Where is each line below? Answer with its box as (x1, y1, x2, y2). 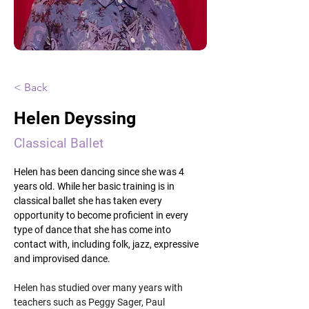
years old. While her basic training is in (14, 181, 177, 192)
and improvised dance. (14, 253, 110, 265)
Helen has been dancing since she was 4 (14, 166, 186, 178)
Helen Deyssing (14, 108, 136, 129)
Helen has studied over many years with (14, 282, 185, 294)
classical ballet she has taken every (14, 195, 164, 207)
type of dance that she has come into (14, 224, 173, 236)
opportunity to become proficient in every (14, 210, 190, 221)
